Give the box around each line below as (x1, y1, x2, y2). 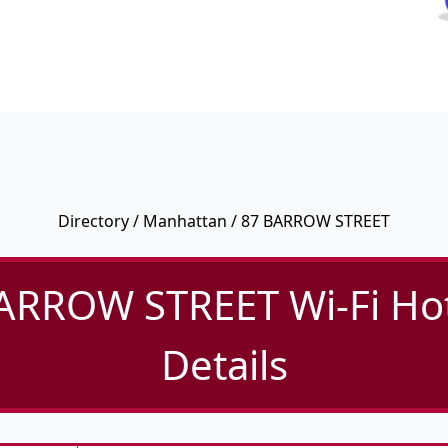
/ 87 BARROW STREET (227, 210, 390, 233)
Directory (58, 210, 129, 233)
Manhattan (143, 210, 227, 233)
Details (160, 337, 288, 393)
